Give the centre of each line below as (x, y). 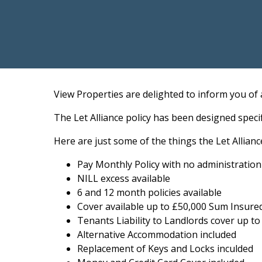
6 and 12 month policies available (149, 192)
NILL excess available (124, 178)
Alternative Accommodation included (157, 235)
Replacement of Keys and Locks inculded (166, 249)
